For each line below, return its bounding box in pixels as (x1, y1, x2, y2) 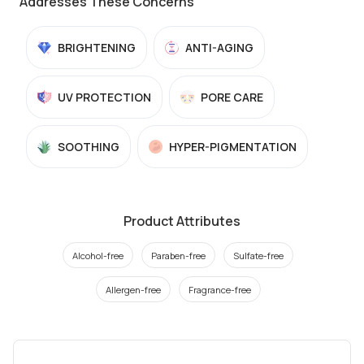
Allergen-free (105, 283, 161, 296)
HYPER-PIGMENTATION (169, 139, 297, 154)
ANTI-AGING (185, 40, 253, 55)
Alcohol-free (72, 249, 123, 262)
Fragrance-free (188, 283, 251, 296)
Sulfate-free (233, 249, 284, 262)
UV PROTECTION (58, 89, 151, 105)
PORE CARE (201, 89, 263, 105)
